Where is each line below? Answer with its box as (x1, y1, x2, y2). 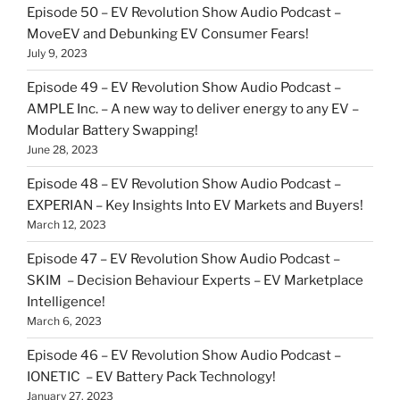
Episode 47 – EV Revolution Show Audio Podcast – (27, 251, 340, 267)
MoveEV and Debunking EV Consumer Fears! (27, 26, 309, 42)
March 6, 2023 (27, 314, 102, 328)
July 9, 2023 (27, 46, 87, 60)
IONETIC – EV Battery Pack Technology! (27, 369, 281, 385)
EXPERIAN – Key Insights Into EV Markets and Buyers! (27, 197, 369, 213)
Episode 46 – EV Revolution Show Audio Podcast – (27, 347, 341, 363)
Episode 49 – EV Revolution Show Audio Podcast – (27, 79, 341, 96)
